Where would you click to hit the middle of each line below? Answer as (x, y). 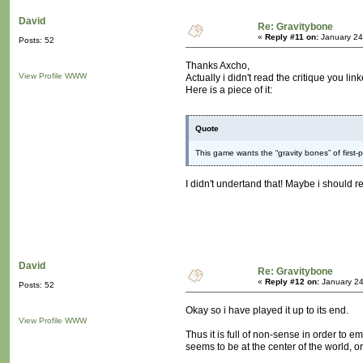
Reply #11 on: (292, 37)
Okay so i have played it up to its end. (267, 311)
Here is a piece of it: (229, 90)
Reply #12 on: (292, 282)
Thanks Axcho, (218, 66)
